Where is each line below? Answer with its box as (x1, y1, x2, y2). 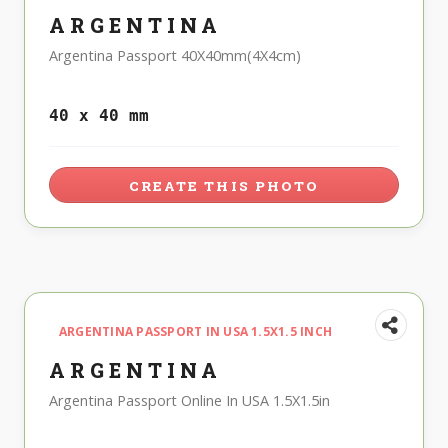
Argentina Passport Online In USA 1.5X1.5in (49, 391, 330, 411)
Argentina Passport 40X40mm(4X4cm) (49, 46, 301, 66)
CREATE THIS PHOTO (129, 177, 319, 196)
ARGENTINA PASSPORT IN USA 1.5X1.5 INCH (59, 323, 333, 341)
